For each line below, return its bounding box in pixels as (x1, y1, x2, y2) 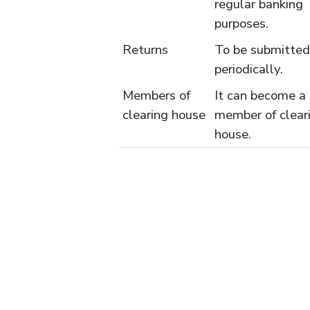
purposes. (215, 15, 268, 33)
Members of (122, 86, 190, 104)
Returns (122, 41, 168, 59)
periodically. (215, 60, 283, 78)
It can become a (215, 86, 306, 104)
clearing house (122, 106, 206, 124)
